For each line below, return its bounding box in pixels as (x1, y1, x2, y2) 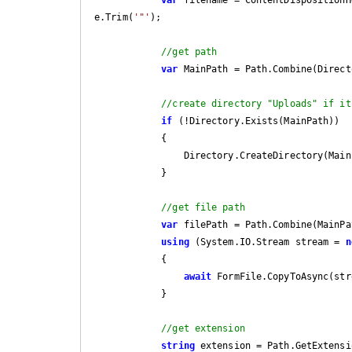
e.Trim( (94, 11, 134, 23)
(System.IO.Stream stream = (189, 236, 346, 247)
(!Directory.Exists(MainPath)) (172, 115, 340, 126)
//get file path (161, 201, 251, 213)
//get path (161, 46, 218, 57)
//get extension (161, 322, 245, 334)
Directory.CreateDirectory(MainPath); (94, 149, 184, 161)
